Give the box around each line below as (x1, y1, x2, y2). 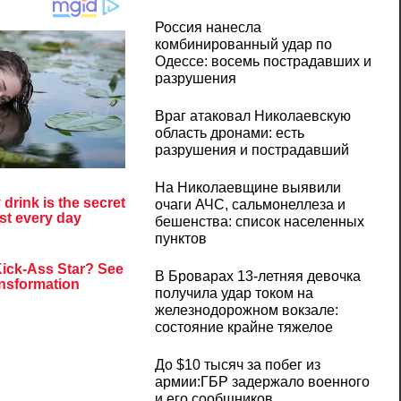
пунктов (154, 231, 207, 247)
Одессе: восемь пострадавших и (154, 54, 371, 70)
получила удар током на (154, 286, 313, 302)
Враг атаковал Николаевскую (154, 108, 351, 124)
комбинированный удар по (154, 37, 332, 53)
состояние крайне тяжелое (154, 320, 333, 336)
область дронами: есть (154, 125, 304, 141)
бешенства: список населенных (154, 214, 364, 230)
